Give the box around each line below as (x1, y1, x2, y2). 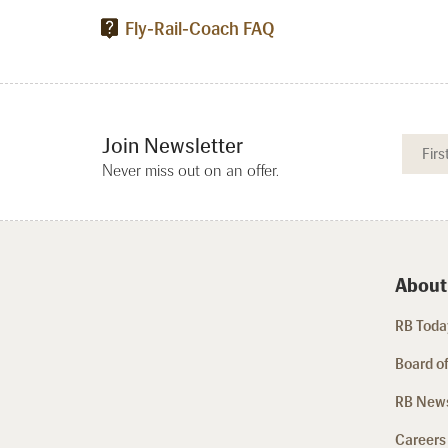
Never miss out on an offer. (102, 161, 279, 181)
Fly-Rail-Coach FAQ (125, 18, 275, 41)
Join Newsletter (102, 133, 243, 159)
